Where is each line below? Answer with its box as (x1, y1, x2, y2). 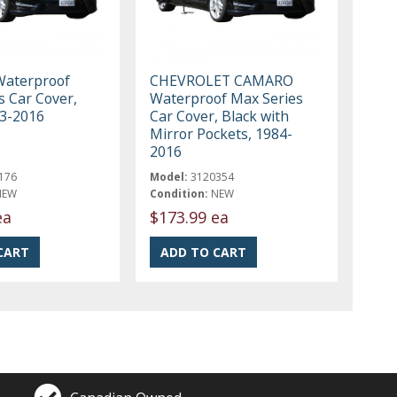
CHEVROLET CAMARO (150, 70, 294, 90)
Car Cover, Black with (150, 105, 290, 126)
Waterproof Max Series (150, 88, 304, 108)
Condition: (150, 185, 209, 201)
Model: (150, 168, 189, 184)
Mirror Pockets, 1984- (150, 123, 293, 144)
